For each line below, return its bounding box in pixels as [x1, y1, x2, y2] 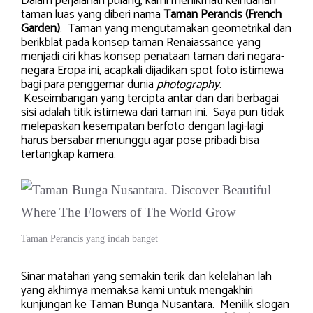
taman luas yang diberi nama [21, 4, 163, 24]
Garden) [21, 18, 60, 38]
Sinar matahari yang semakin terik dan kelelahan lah [21, 266, 272, 286]
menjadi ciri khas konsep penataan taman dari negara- [21, 46, 284, 66]
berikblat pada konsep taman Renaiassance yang [21, 32, 261, 52]
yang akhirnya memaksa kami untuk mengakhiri [21, 280, 253, 300]
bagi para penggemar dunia [21, 74, 156, 94]
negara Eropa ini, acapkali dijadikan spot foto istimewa [21, 60, 284, 80]
